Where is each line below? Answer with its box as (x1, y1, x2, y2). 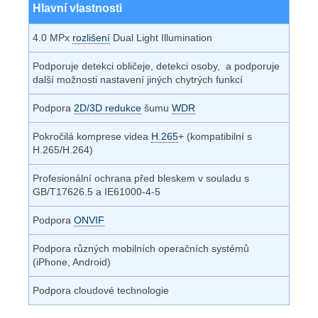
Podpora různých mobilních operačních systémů (33, 242, 249, 254)
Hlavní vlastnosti (33, 1, 122, 14)
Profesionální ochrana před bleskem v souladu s (33, 172, 249, 184)
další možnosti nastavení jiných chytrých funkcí (33, 73, 243, 85)
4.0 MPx (33, 31, 72, 43)
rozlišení (72, 31, 110, 43)
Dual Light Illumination (110, 31, 212, 43)
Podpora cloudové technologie (33, 284, 169, 296)
